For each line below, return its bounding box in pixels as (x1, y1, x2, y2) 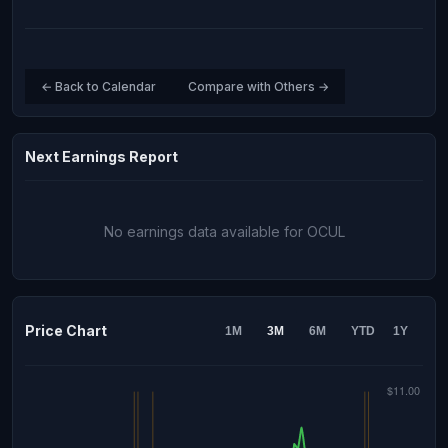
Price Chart (25, 322, 107, 339)
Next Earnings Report (25, 148, 178, 165)
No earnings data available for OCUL (103, 223, 345, 240)
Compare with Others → (188, 79, 329, 94)
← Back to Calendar (41, 79, 156, 94)
